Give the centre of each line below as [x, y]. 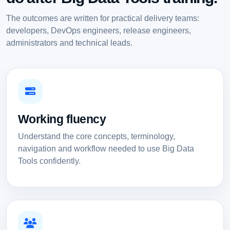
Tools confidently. [49, 161]
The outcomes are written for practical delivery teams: [103, 18]
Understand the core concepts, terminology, [96, 137]
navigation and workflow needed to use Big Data [106, 149]
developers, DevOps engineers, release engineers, [99, 30]
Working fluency [62, 119]
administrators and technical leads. [69, 42]
